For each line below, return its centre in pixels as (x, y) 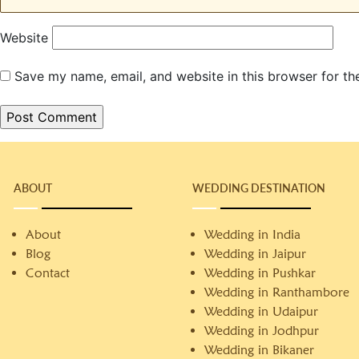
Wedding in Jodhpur (262, 331)
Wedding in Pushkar (260, 273)
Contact (48, 273)
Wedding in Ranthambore (277, 292)
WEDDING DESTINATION (259, 188)
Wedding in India (253, 234)
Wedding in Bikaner (260, 350)
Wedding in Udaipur (262, 311)
